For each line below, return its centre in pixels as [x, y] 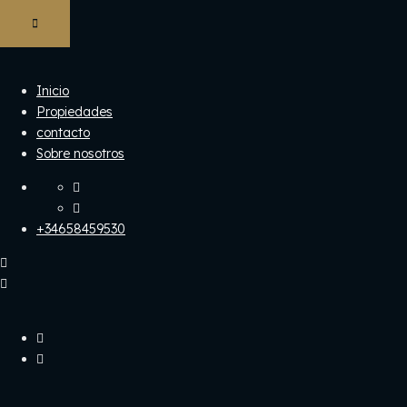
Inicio [53, 91]
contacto [63, 133]
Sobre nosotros [80, 154]
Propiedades [74, 112]
